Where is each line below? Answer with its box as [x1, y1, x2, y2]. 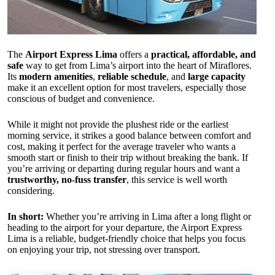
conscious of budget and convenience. [7, 93, 155, 104]
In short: [7, 211, 44, 222]
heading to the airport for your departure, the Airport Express [7, 222, 242, 233]
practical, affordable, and [151, 48, 256, 60]
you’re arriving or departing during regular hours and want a [7, 163, 240, 174]
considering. [7, 185, 55, 196]
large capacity [188, 71, 246, 82]
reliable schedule [98, 71, 166, 82]
